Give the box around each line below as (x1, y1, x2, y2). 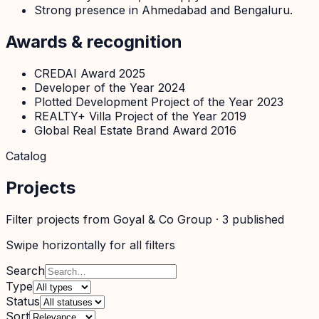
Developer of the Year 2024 (34, 80, 186, 95)
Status (6, 294, 40, 309)
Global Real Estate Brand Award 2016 (34, 123, 236, 138)
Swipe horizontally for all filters (6, 238, 175, 253)
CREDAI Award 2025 (34, 66, 145, 81)
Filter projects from (6, 212, 110, 227)
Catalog (6, 149, 46, 164)
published (229, 212, 284, 227)
